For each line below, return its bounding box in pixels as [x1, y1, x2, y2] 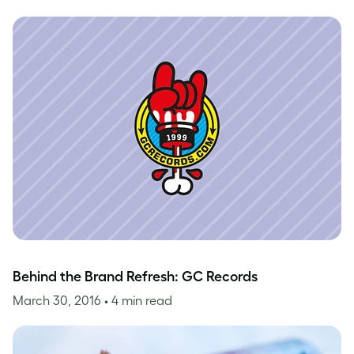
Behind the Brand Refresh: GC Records [13, 269, 258, 284]
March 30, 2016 [13, 293, 104, 307]
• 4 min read [104, 293, 172, 307]
